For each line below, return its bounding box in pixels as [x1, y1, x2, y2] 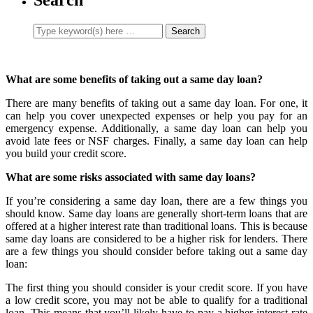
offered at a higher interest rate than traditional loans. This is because [6, 219, 307, 232]
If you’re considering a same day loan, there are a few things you [6, 194, 307, 207]
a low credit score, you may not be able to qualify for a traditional [6, 293, 307, 306]
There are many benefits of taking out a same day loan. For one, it [6, 96, 307, 109]
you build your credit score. [6, 147, 126, 159]
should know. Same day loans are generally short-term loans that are [6, 207, 307, 219]
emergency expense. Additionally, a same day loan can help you [6, 122, 307, 134]
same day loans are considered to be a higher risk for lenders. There [6, 232, 307, 245]
